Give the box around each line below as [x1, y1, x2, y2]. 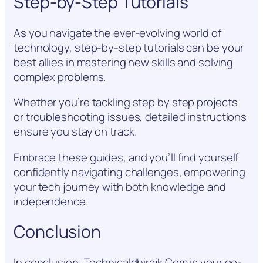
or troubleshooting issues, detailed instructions [14, 109, 247, 125]
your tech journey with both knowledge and [14, 178, 226, 194]
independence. [14, 193, 88, 209]
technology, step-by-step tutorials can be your [14, 39, 244, 55]
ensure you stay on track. [14, 124, 137, 140]
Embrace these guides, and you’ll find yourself [14, 149, 239, 165]
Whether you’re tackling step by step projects [14, 95, 238, 110]
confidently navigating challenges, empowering [14, 164, 245, 180]
